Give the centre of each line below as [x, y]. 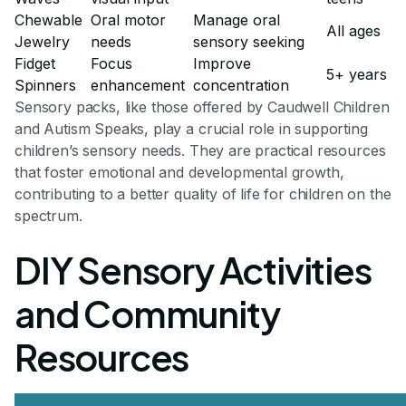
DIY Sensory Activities [193, 269]
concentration [241, 85]
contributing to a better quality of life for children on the [203, 193]
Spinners [45, 85]
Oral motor [128, 19]
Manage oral [237, 19]
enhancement [138, 85]
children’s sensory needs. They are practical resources [200, 150]
